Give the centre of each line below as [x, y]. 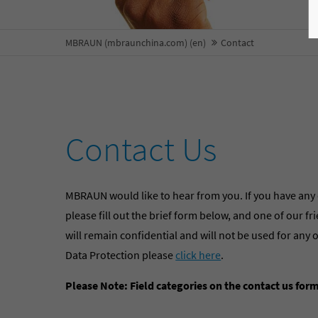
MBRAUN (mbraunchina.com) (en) [136, 43]
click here [198, 255]
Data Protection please [121, 255]
